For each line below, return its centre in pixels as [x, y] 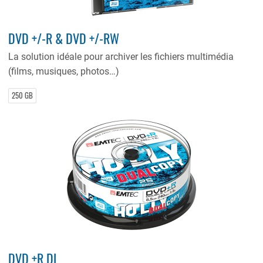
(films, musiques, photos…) [64, 71]
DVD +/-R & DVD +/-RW [64, 38]
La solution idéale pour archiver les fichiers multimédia [121, 56]
